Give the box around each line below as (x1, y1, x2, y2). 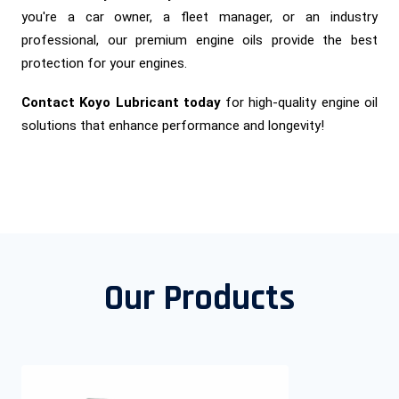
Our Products (104, 275, 295, 322)
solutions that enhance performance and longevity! (21, 117, 324, 134)
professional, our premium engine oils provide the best (21, 31, 378, 48)
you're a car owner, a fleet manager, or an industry (21, 8, 378, 25)
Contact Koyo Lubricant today (21, 94, 221, 110)
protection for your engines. (21, 54, 187, 71)
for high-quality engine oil (220, 94, 379, 110)
